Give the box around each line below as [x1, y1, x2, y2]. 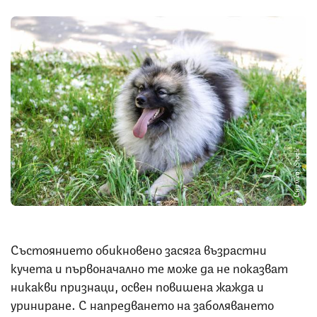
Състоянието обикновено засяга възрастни [11, 238, 267, 258]
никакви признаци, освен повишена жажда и [11, 275, 264, 294]
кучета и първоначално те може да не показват [11, 257, 288, 276]
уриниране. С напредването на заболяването [11, 294, 274, 313]
